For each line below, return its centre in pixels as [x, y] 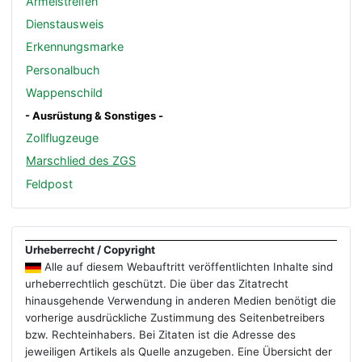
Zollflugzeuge [63, 138]
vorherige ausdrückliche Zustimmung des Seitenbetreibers [175, 317]
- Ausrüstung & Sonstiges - [95, 116]
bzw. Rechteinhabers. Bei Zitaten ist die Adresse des [161, 334]
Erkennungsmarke [75, 47]
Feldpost [50, 183]
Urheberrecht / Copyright [90, 249]
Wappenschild [65, 92]
